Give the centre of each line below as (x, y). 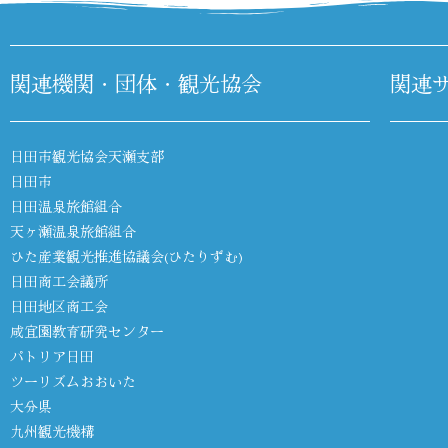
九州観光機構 (52, 430)
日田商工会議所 (59, 280)
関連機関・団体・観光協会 (136, 82)
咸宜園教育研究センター (87, 330)
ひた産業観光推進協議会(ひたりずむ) (126, 255)
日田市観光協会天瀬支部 (87, 155)
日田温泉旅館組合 (66, 205)
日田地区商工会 (59, 305)
